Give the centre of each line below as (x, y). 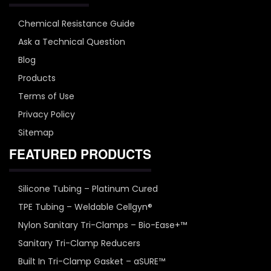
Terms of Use (46, 96)
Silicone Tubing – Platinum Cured (88, 188)
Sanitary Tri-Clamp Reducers (79, 243)
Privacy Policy (47, 114)
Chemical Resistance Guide (77, 23)
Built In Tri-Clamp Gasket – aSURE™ (92, 261)
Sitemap (36, 132)
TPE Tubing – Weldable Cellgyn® (85, 207)
